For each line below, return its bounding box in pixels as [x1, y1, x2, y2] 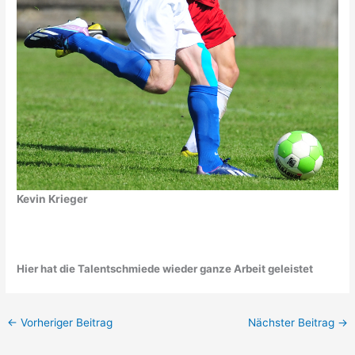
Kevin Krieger [17, 192, 89, 205]
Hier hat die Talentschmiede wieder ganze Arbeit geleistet [17, 261, 314, 275]
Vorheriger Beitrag [17, 315, 113, 329]
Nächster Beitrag [247, 315, 338, 329]
